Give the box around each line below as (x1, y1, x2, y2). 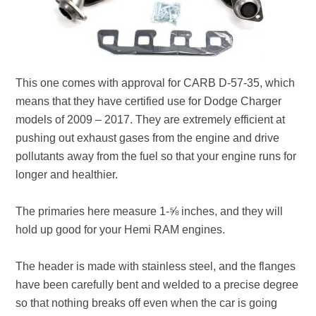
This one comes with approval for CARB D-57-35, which (16, 77, 296, 89)
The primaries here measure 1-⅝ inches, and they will (16, 205, 284, 217)
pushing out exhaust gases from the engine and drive (16, 132, 280, 144)
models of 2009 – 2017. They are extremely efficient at (16, 114, 286, 126)
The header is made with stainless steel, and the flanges (16, 260, 296, 272)
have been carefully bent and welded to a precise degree (16, 279, 299, 291)
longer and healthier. (16, 169, 119, 181)
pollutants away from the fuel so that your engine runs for (16, 150, 297, 162)
